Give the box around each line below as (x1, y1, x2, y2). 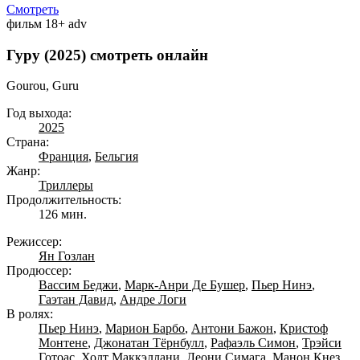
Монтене (39, 336, 88, 350)
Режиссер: (6, 235, 62, 249)
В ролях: (6, 307, 53, 321)
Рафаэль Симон (211, 336, 296, 350)
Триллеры (39, 178, 93, 193)
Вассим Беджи (39, 278, 118, 292)
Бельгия (95, 149, 138, 164)
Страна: (6, 135, 49, 149)
